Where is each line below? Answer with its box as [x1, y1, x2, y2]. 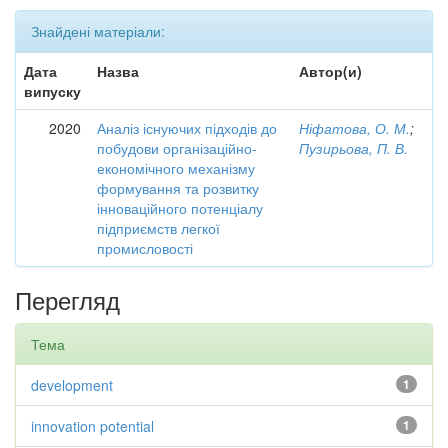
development [31, 375, 113, 395]
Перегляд [15, 282, 120, 317]
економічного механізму [97, 158, 255, 178]
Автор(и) [299, 61, 362, 81]
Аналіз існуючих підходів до [97, 118, 277, 138]
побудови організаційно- [97, 138, 257, 158]
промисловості [97, 238, 193, 258]
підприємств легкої [97, 218, 220, 238]
